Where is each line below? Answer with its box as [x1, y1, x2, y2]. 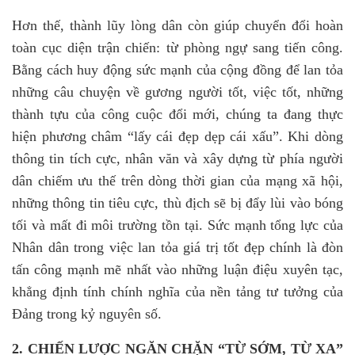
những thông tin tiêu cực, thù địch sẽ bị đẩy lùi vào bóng [12, 195, 343, 211]
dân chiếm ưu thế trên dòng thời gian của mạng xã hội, [12, 173, 343, 189]
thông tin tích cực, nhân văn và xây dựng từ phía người [12, 151, 343, 166]
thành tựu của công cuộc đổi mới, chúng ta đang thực [12, 106, 343, 122]
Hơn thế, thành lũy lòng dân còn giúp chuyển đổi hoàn [12, 17, 343, 33]
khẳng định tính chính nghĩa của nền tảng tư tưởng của [12, 284, 343, 300]
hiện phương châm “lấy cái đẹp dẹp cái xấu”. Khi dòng [12, 128, 343, 144]
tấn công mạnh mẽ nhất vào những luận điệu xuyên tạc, [12, 261, 343, 277]
